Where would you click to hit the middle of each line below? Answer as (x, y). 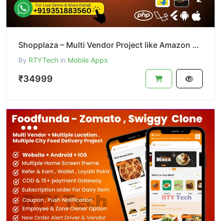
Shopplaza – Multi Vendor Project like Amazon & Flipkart (196, 45)
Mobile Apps (88, 60)
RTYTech (43, 60)
